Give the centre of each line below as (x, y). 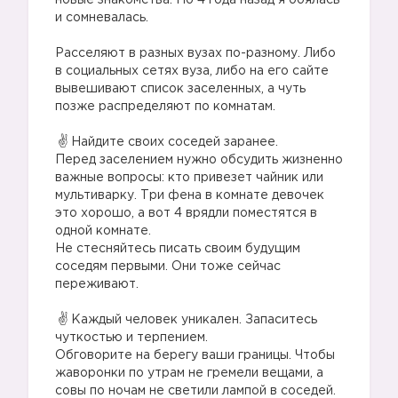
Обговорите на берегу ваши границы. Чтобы (195, 355)
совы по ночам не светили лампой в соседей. (195, 391)
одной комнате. (103, 231)
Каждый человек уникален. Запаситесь (194, 320)
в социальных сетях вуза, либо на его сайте (192, 71)
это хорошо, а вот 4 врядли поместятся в (186, 213)
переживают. (97, 284)
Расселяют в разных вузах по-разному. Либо (195, 53)
